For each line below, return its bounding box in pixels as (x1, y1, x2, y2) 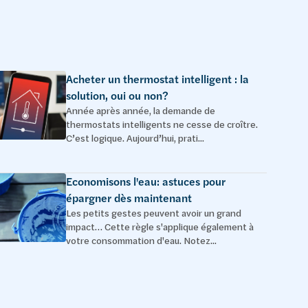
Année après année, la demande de (66, 104, 215, 117)
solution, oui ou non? (66, 88, 168, 103)
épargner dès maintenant (66, 190, 192, 206)
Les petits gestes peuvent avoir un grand (66, 206, 241, 219)
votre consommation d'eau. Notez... (66, 234, 217, 247)
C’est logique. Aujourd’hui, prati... (66, 131, 204, 144)
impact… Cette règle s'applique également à (66, 220, 254, 233)
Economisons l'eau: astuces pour (66, 174, 225, 189)
